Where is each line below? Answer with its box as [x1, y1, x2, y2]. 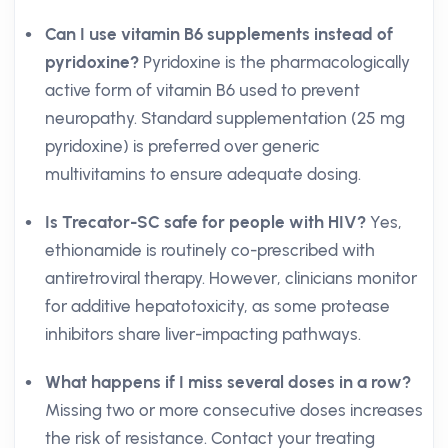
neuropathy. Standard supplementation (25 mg [45, 108, 405, 128]
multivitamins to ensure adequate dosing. [45, 164, 361, 184]
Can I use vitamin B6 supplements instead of [45, 24, 393, 44]
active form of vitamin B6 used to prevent [45, 80, 360, 100]
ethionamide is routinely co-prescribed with [45, 240, 375, 260]
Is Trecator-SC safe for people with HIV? [45, 212, 366, 232]
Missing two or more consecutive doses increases [45, 400, 423, 420]
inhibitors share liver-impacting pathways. [45, 324, 361, 344]
